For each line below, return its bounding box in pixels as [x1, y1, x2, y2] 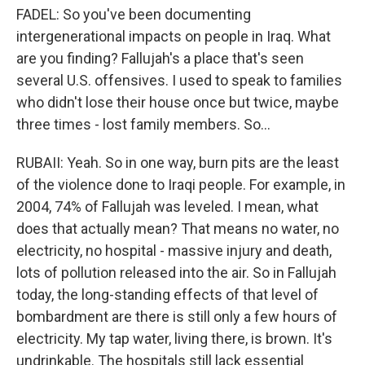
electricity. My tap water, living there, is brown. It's [16, 330, 332, 347]
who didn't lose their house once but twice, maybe [16, 94, 339, 111]
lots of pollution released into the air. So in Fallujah [16, 264, 336, 281]
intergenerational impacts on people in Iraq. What [16, 28, 331, 45]
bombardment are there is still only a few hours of [16, 308, 337, 325]
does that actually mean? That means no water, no [16, 220, 339, 237]
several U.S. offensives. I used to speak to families [16, 72, 342, 89]
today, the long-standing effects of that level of [16, 286, 319, 303]
